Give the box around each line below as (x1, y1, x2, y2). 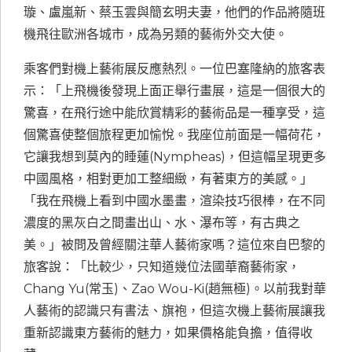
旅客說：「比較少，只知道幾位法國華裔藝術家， (24, 259, 300, 275)
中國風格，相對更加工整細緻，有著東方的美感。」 (24, 171, 313, 187)
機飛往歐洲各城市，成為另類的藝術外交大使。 (24, 27, 288, 42)
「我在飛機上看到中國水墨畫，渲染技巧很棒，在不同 (24, 193, 325, 209)
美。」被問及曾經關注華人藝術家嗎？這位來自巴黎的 (24, 237, 325, 253)
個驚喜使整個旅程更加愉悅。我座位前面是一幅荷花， (24, 127, 325, 143)
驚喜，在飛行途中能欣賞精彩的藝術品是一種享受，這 (24, 105, 325, 121)
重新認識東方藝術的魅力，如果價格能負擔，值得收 (24, 325, 313, 341)
